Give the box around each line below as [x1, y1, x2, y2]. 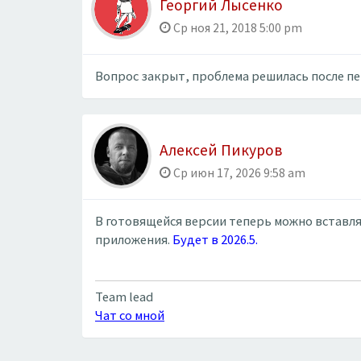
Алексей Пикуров [160, 139, 282, 160]
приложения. [95, 230, 172, 248]
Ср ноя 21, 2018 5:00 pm [171, 20, 302, 35]
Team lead [95, 288, 153, 305]
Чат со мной [95, 306, 164, 324]
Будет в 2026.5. [172, 230, 258, 248]
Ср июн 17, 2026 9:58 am [171, 164, 305, 180]
